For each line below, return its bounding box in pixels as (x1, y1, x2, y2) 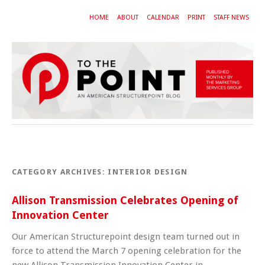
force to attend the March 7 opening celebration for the (12, 245, 241, 256)
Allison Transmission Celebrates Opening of (12, 193, 238, 206)
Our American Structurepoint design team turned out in (12, 231, 240, 242)
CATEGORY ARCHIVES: (12, 167, 108, 176)
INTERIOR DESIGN (108, 167, 188, 176)
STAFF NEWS (214, 14, 249, 21)
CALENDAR (147, 14, 179, 21)
